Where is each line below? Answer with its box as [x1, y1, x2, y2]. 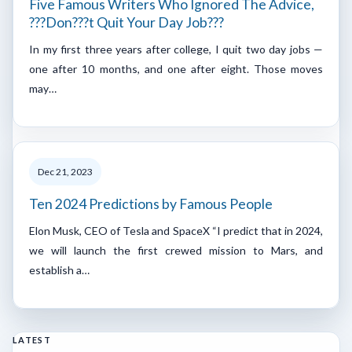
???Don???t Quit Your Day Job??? [29, 13, 224, 31]
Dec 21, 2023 [38, 165, 93, 178]
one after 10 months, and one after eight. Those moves [29, 61, 323, 75]
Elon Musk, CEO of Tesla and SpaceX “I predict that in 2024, [29, 223, 323, 237]
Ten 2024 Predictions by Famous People [29, 195, 273, 212]
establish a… [29, 262, 90, 277]
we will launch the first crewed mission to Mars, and [29, 243, 323, 257]
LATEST [13, 334, 51, 345]
